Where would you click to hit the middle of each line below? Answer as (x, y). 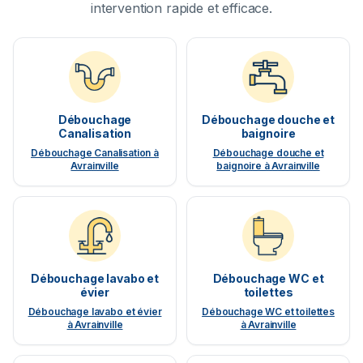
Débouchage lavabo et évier (95, 312)
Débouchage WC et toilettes (268, 312)
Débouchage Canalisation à (95, 153)
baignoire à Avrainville (268, 166)
